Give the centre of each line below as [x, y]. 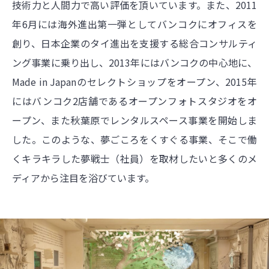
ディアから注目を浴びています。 [83, 178]
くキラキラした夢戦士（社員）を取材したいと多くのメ [134, 159]
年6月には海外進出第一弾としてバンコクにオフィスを [134, 24]
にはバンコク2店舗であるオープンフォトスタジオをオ [134, 101]
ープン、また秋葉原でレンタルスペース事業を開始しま [134, 120]
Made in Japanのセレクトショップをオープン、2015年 [134, 82]
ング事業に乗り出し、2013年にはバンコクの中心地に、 [134, 63]
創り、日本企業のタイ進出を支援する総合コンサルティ [134, 44]
